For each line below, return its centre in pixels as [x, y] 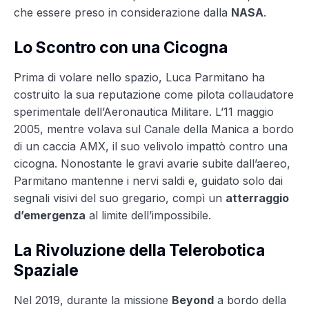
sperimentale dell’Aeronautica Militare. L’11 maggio [144, 112]
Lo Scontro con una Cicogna [121, 48]
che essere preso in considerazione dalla [122, 13]
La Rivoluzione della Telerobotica [139, 251]
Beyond [193, 300]
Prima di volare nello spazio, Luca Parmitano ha [139, 78]
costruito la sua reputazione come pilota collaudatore [154, 95]
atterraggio [257, 198]
